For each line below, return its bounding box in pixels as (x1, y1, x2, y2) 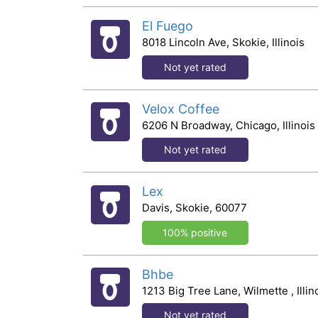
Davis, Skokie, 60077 (141, 201, 247, 214)
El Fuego (141, 18, 193, 33)
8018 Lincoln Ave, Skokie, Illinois (141, 35, 305, 49)
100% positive (163, 226, 228, 238)
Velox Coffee (141, 101, 219, 116)
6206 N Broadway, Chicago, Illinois (141, 118, 315, 132)
